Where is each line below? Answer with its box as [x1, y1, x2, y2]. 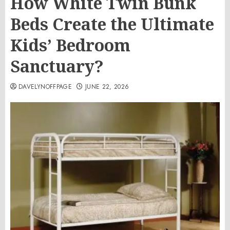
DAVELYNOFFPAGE [18, 82, 72, 91]
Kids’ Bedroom [10, 34, 130, 56]
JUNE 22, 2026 [85, 82, 129, 91]
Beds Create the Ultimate [10, 13, 214, 35]
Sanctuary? [10, 55, 104, 77]
